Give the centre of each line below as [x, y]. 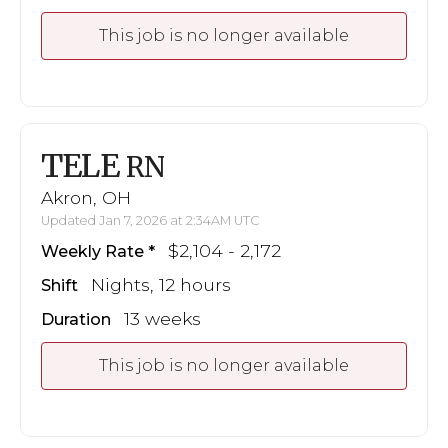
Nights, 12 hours [161, 285]
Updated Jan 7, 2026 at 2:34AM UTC [150, 221]
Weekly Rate [92, 252]
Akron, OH [86, 198]
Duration [76, 320]
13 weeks [162, 319]
